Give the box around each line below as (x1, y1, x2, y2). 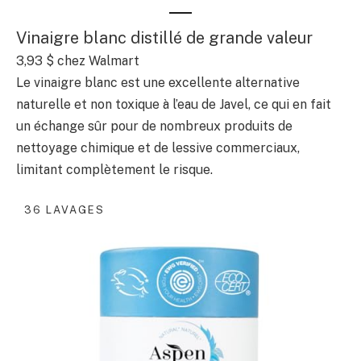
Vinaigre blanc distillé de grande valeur (16, 28, 313, 48)
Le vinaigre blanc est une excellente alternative (16, 75, 300, 91)
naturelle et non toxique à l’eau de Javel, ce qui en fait (16, 97, 331, 113)
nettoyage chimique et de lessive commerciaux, (16, 140, 300, 156)
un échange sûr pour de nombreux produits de (16, 118, 293, 135)
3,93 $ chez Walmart (16, 53, 139, 69)
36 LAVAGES (24, 203, 105, 216)
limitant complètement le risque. (16, 162, 213, 178)
